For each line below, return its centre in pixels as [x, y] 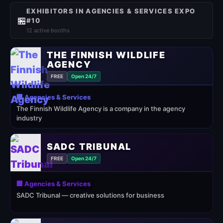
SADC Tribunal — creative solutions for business [90, 195]
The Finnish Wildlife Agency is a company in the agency [101, 109]
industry [29, 118]
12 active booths [48, 30]
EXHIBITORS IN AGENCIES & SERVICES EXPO [111, 11]
